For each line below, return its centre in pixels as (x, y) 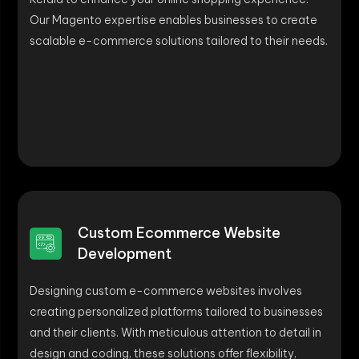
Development (125, 254)
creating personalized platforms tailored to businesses (176, 312)
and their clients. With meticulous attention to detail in (175, 333)
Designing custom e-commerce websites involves (166, 291)
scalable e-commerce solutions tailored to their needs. (179, 41)
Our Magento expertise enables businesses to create (173, 20)
